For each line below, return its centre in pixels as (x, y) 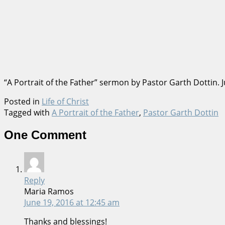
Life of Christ (65, 101)
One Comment (45, 135)
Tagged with (28, 112)
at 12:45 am (97, 202)
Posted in (23, 101)
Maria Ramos (49, 191)
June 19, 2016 (49, 202)
